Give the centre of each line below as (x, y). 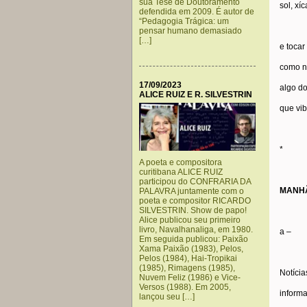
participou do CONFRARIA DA (195, 182)
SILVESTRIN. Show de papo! (193, 210)
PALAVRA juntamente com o (192, 191)
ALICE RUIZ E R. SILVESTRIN (196, 95)
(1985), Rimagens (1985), (187, 268)
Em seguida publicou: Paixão (194, 239)
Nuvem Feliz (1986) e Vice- (190, 278)
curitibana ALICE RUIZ (181, 172)
